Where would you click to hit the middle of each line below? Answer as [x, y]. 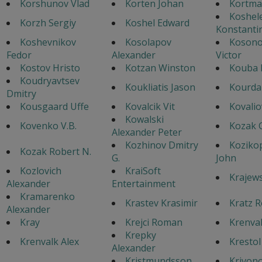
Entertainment [143, 183]
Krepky [140, 235]
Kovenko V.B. [48, 125]
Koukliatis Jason [160, 87]
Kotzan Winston [160, 68]
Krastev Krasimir [161, 203]
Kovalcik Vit [150, 106]
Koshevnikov [48, 42]
